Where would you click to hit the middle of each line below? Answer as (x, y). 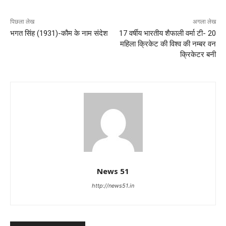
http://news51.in (113, 186)
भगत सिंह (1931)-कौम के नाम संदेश (59, 34)
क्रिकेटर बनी (198, 55)
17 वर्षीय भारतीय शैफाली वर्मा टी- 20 (167, 34)
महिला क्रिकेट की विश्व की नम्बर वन (168, 44)
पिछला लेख (22, 22)
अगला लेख (204, 22)
